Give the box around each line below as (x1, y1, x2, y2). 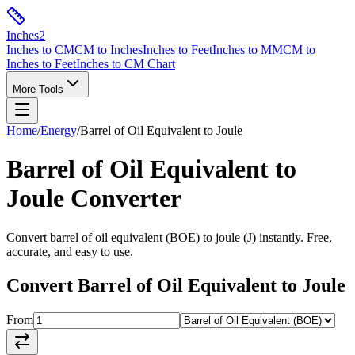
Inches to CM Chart (76, 57, 175, 71)
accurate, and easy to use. (6, 244, 133, 258)
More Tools (13, 83, 63, 95)
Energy (40, 124, 77, 137)
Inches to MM (212, 43, 283, 56)
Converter (64, 184, 181, 213)
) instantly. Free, (252, 230, 332, 244)
